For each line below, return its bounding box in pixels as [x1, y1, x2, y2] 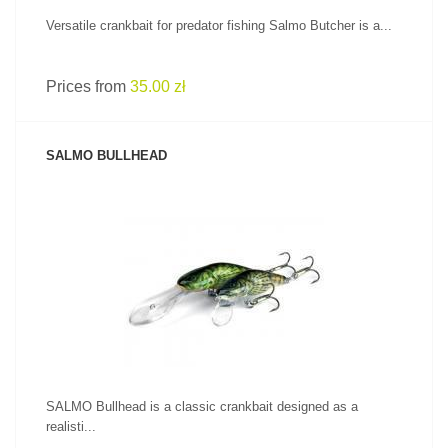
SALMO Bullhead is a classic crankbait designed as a [46, 399, 358, 414]
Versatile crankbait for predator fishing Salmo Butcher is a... [46, 18, 392, 33]
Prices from [46, 78, 130, 95]
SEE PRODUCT [184, 252, 264, 264]
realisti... [46, 419, 96, 434]
